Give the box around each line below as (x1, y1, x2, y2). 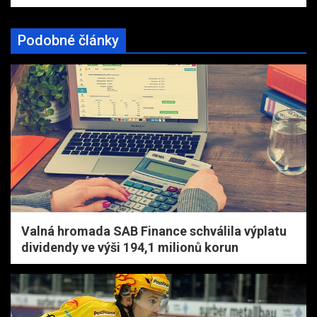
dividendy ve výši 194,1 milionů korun (21, 239, 238, 255)
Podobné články (18, 31, 119, 49)
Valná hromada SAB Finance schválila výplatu (21, 223, 287, 238)
